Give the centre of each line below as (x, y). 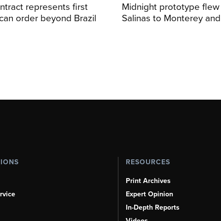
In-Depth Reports (153, 207)
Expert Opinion (149, 194)
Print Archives (148, 181)
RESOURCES (148, 162)
